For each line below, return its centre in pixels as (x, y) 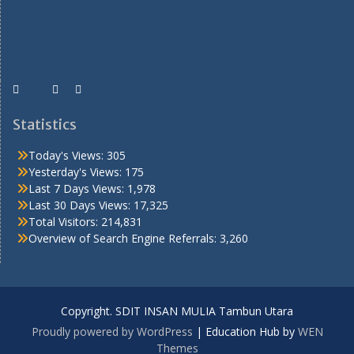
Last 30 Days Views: (81, 205)
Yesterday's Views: (77, 171)
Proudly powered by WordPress (112, 331)
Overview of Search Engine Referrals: (124, 238)
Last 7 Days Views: (78, 188)
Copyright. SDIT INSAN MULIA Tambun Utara (177, 311)
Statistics (45, 124)
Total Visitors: (65, 221)
